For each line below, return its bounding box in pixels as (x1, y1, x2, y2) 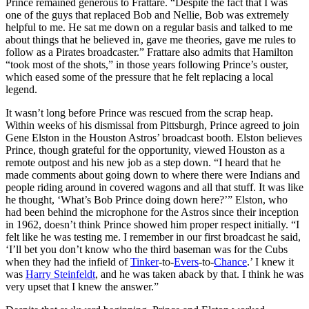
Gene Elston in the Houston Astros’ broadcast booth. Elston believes (6, 131, 302, 143)
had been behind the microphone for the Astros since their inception (6, 206, 299, 218)
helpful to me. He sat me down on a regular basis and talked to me (6, 21, 292, 33)
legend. (6, 83, 37, 95)
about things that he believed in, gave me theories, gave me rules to (6, 33, 296, 46)
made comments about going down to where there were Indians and (6, 168, 300, 181)
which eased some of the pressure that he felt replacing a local (6, 70, 273, 83)
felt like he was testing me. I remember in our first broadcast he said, (6, 230, 301, 243)
